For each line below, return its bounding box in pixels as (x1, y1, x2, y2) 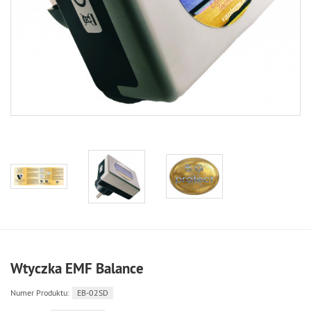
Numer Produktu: (10, 287, 69, 298)
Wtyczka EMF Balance (10, 258, 144, 278)
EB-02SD (77, 287, 108, 298)
